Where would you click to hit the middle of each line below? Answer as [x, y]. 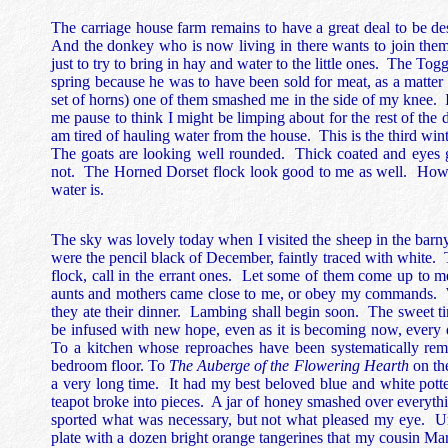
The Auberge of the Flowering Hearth [289, 365]
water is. [77, 190]
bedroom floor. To [110, 365]
